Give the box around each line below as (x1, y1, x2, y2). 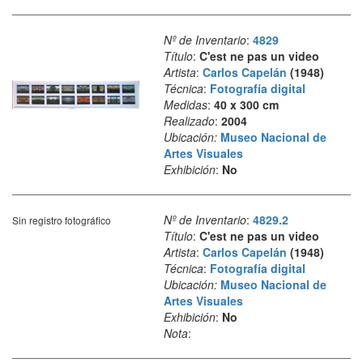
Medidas (163, 96, 207, 113)
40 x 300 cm (213, 96, 279, 113)
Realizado (163, 112, 215, 129)
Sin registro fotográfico (12, 212, 111, 227)
